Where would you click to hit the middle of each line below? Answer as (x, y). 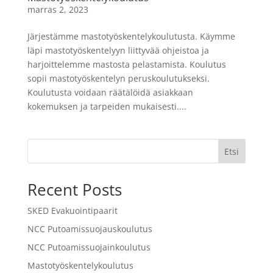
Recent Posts (74, 189)
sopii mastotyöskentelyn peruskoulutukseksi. (118, 78)
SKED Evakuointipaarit (72, 210)
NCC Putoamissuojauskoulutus (90, 229)
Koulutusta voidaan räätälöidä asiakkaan (110, 92)
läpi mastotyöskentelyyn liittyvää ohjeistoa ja (118, 50)
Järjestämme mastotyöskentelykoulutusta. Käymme (131, 36)
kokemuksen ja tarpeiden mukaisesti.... (107, 106)
